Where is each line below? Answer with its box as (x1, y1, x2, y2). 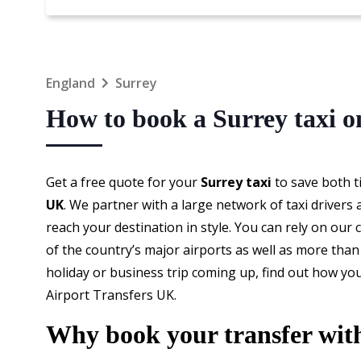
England (46, 74, 95, 92)
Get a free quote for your (46, 173, 197, 191)
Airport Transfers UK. (46, 286, 176, 304)
